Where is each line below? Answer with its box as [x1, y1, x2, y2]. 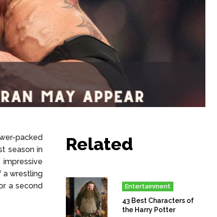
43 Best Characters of [122, 197, 194, 205]
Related [66, 134, 133, 155]
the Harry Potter [122, 206, 176, 214]
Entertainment [125, 183, 171, 190]
